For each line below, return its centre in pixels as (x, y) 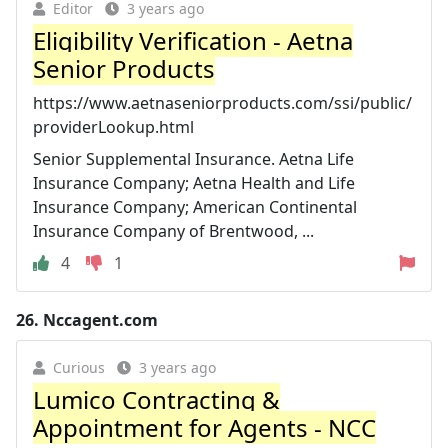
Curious (79, 367)
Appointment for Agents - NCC (204, 427)
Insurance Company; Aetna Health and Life (194, 182)
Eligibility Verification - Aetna (193, 40)
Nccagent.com (100, 319)
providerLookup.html (113, 126)
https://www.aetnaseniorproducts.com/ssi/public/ (222, 102)
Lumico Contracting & (156, 399)
